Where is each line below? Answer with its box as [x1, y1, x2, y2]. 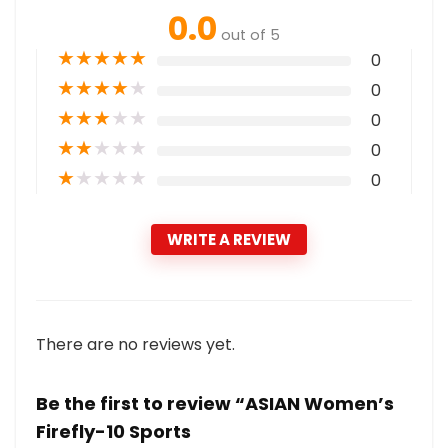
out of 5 [221, 25, 280, 45]
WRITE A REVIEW [167, 229, 291, 250]
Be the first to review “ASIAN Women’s [36, 391, 394, 416]
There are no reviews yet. [36, 333, 235, 356]
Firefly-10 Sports [36, 419, 191, 444]
